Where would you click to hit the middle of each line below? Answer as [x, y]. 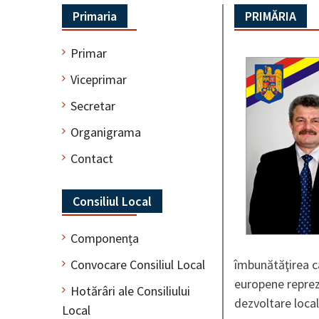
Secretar [93, 105]
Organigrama [106, 132]
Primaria [95, 16]
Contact [92, 158]
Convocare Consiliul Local [138, 264]
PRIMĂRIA [271, 16]
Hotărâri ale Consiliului [130, 291]
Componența [105, 238]
